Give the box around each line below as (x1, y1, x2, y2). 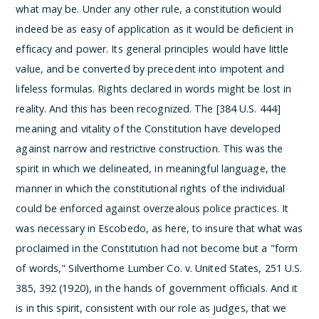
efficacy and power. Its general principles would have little (16, 42, 289, 56)
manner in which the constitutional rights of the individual (16, 182, 286, 195)
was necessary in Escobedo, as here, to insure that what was (16, 221, 303, 235)
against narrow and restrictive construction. (16, 142, 223, 155)
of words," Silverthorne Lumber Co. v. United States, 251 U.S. (16, 261, 303, 275)
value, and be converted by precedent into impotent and (16, 62, 284, 75)
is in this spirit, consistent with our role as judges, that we (16, 301, 287, 315)
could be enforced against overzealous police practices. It (16, 202, 289, 215)
